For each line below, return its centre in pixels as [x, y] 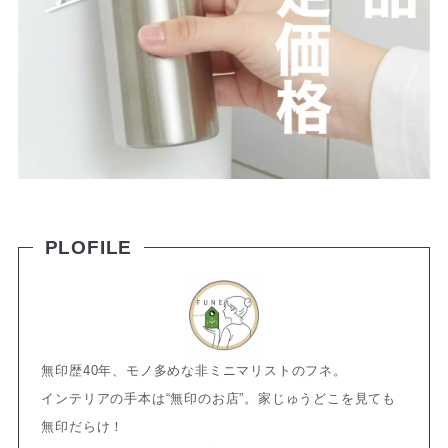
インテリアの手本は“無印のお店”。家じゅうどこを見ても [219, 399]
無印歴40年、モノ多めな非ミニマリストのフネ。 [194, 371]
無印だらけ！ [83, 427]
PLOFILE [88, 247]
